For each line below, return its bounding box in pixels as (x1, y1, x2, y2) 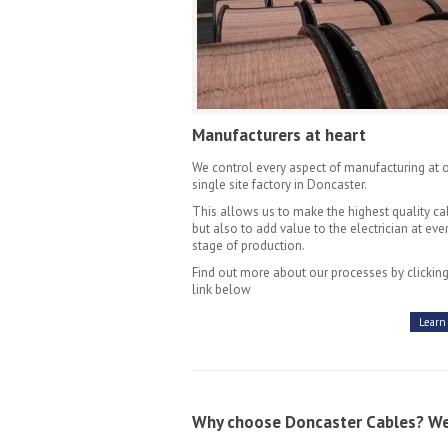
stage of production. (192, 237, 305, 254)
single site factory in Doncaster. (192, 176, 367, 193)
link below (192, 281, 251, 298)
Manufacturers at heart (192, 124, 366, 146)
